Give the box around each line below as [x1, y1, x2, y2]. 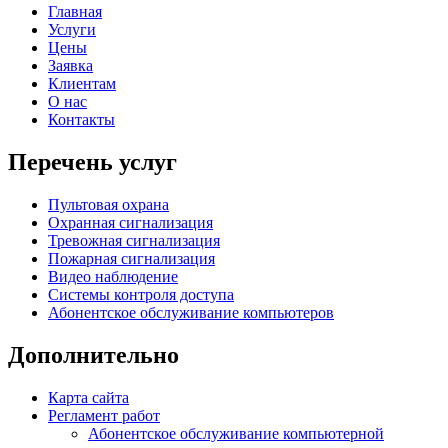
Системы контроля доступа [48, 286, 234, 304]
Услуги [48, 21, 96, 39]
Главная [48, 3, 102, 21]
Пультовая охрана [48, 196, 169, 214]
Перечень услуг [8, 149, 177, 176]
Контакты [48, 111, 115, 129]
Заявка [48, 57, 93, 75]
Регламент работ [48, 406, 160, 424]
